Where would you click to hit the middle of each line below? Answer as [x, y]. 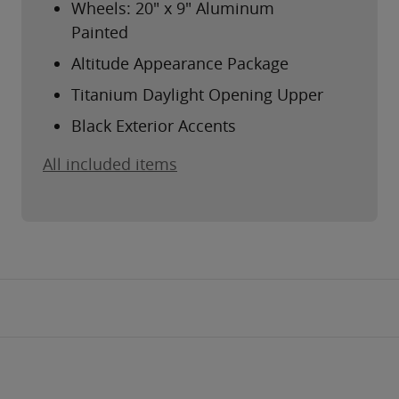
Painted [100, 33]
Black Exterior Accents [154, 126]
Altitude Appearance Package [180, 64]
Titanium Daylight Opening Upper [197, 95]
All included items [110, 164]
